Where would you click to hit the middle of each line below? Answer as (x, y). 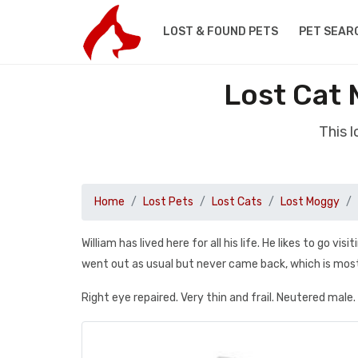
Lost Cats (237, 202)
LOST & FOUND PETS (220, 32)
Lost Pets (168, 202)
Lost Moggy (310, 202)
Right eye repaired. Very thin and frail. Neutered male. (219, 298)
